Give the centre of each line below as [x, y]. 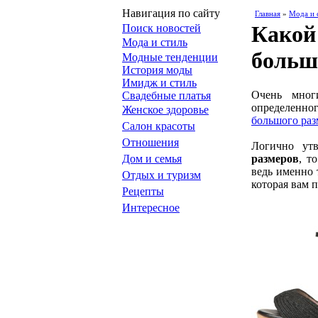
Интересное [151, 208]
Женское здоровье [165, 110]
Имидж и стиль [159, 83]
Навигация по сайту [171, 13]
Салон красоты [159, 126]
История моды [157, 70]
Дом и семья [152, 159]
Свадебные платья [166, 95]
